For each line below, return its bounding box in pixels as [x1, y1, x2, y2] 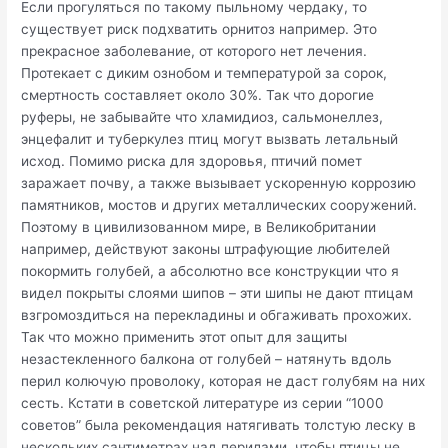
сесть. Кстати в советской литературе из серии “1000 [21, 394, 385, 411]
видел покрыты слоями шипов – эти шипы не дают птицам [21, 284, 414, 301]
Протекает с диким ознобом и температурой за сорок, [21, 64, 388, 81]
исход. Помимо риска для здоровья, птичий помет [21, 152, 363, 169]
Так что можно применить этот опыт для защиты [21, 328, 348, 345]
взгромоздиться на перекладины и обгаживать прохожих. [21, 306, 413, 323]
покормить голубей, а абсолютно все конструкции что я [21, 262, 400, 279]
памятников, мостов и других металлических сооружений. [21, 196, 418, 213]
